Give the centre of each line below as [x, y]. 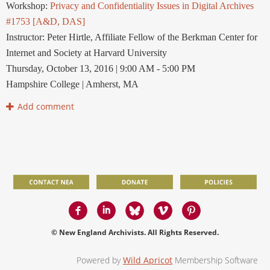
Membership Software [215, 260]
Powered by [100, 260]
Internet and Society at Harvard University [86, 53]
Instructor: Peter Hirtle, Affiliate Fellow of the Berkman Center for [132, 37]
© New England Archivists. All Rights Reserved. [135, 233]
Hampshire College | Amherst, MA [72, 84]
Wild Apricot [148, 260]
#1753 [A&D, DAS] [46, 22]
